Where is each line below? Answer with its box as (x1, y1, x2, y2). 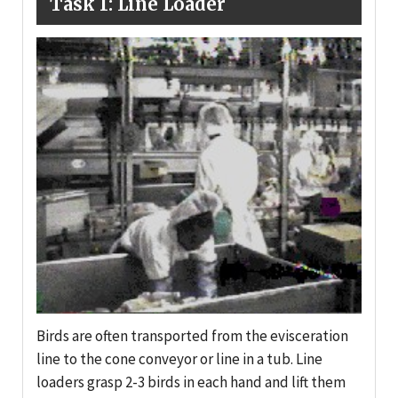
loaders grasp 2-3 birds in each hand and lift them (36, 372, 346, 393)
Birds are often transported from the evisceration (36, 326, 348, 346)
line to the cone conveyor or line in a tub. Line (36, 349, 322, 370)
